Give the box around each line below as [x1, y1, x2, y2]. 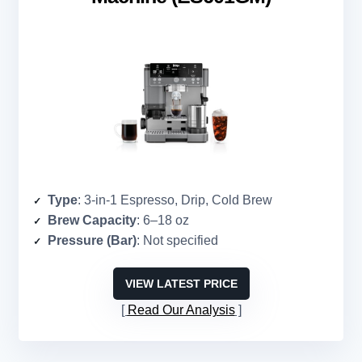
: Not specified [137, 234, 218, 248]
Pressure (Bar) [48, 234, 137, 248]
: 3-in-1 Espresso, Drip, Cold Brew [78, 193, 272, 208]
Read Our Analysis [127, 303, 235, 318]
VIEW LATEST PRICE [124, 277, 238, 291]
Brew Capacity [48, 213, 137, 228]
